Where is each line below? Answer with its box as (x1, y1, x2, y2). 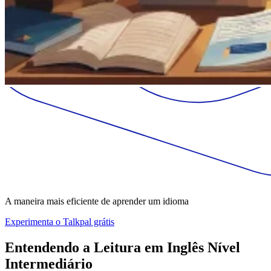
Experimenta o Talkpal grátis (5, 216, 114, 227)
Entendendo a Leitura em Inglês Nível (5, 239, 240, 255)
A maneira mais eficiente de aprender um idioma (5, 195, 189, 206)
